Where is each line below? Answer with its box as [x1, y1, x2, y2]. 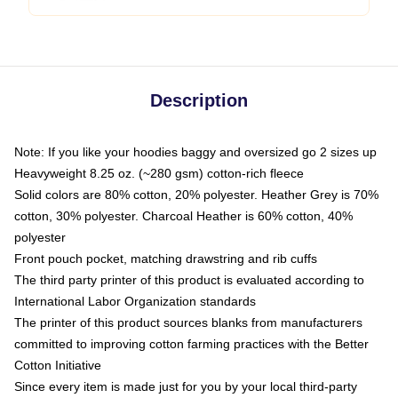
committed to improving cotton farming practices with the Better [14, 337, 369, 351]
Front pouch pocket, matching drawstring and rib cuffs [14, 251, 317, 266]
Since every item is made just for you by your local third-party [14, 379, 357, 394]
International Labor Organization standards [14, 294, 256, 308]
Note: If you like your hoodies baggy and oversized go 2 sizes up [14, 145, 377, 159]
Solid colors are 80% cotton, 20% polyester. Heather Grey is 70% [14, 187, 378, 202]
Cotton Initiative [14, 358, 101, 372]
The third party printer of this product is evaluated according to [14, 273, 364, 287]
